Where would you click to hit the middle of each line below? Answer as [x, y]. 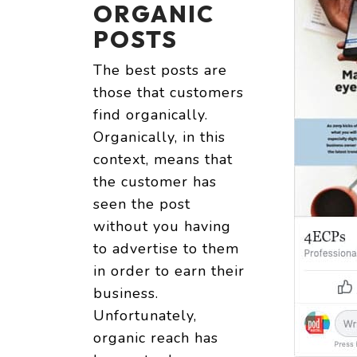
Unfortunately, [145, 316]
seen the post [142, 204]
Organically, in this [159, 137]
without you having [162, 227]
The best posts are [160, 71]
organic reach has [156, 338]
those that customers [169, 93]
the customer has [155, 182]
